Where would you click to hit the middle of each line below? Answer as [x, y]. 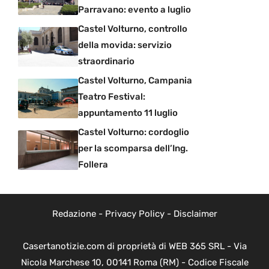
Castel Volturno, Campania [135, 80]
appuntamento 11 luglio [128, 113]
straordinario [106, 61]
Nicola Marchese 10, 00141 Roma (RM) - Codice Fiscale [134, 262]
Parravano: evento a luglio [134, 10]
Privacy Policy [134, 214]
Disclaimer [195, 214]
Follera [93, 165]
